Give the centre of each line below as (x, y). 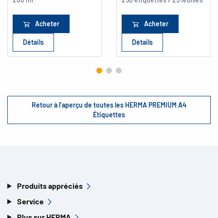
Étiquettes (109, 114)
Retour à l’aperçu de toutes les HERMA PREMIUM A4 (109, 105)
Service (30, 201)
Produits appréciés (50, 185)
